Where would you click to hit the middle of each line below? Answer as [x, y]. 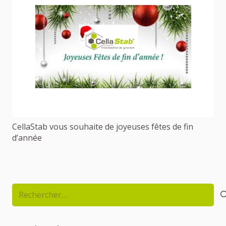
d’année [27, 137]
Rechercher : [35, 190]
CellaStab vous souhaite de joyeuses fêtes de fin [103, 126]
